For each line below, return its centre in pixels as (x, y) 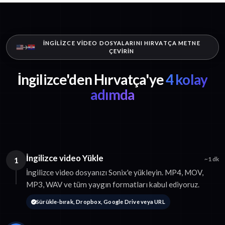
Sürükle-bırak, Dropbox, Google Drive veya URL (100, 202)
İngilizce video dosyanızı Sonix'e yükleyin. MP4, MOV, (115, 173)
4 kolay (186, 80)
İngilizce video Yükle (65, 158)
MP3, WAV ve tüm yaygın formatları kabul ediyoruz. (113, 185)
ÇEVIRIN (122, 51)
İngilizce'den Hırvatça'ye (90, 80)
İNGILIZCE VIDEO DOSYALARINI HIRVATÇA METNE (122, 43)
